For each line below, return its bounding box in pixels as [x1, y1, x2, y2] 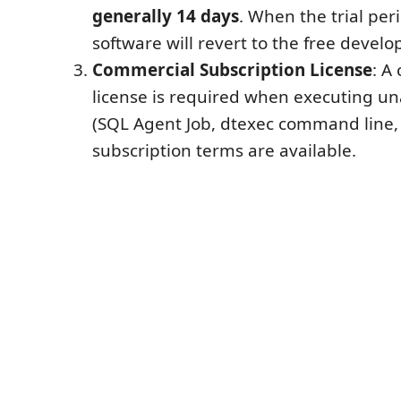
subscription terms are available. [92, 138, 356, 162]
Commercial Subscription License [92, 57, 372, 81]
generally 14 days [92, 4, 239, 28]
